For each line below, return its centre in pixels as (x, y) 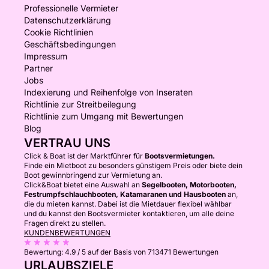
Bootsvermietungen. (180, 156)
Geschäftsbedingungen (70, 44)
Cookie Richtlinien (59, 32)
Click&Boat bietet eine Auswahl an (83, 185)
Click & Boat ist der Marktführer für (84, 156)
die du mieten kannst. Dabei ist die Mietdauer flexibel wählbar (128, 204)
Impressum (46, 56)
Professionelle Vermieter (71, 8)
